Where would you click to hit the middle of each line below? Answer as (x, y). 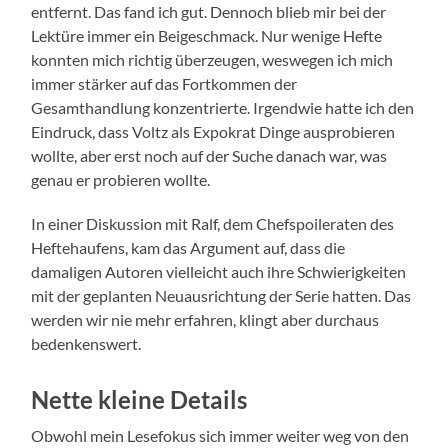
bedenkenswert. (86, 344)
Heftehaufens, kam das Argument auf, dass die (188, 248)
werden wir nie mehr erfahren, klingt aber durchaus (205, 320)
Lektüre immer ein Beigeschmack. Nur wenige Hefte (207, 36)
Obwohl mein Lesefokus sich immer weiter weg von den (220, 436)
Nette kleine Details (139, 400)
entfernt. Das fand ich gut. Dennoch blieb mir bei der (209, 12)
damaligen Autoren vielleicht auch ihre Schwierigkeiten (219, 272)
